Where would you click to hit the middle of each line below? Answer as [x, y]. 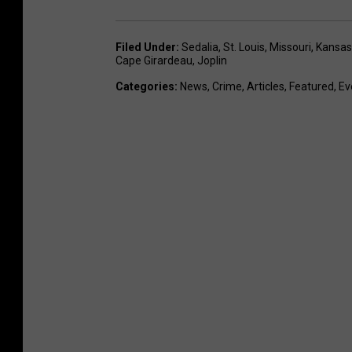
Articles [266, 86]
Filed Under [146, 47]
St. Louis [244, 47]
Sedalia [200, 47]
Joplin [212, 60]
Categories [145, 86]
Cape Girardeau [154, 60]
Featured [312, 86]
